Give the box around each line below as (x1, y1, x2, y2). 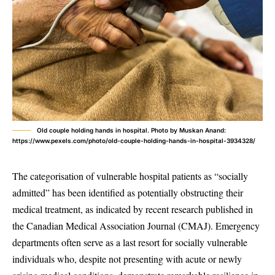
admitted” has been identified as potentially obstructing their (12, 186, 243, 199)
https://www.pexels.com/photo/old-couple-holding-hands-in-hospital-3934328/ (12, 137, 255, 144)
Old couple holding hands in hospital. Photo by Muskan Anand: (37, 126, 226, 134)
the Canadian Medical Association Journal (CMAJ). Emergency (12, 219, 260, 232)
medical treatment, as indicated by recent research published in (12, 203, 253, 215)
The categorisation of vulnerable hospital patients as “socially (12, 169, 248, 182)
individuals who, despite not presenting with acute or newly (12, 252, 242, 265)
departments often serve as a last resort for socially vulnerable (12, 236, 247, 249)
